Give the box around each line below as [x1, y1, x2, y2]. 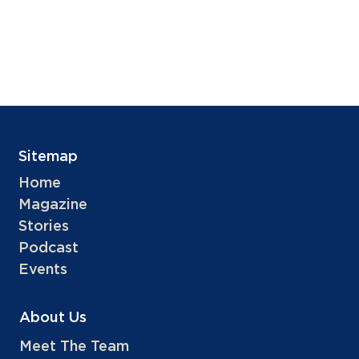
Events [18, 263, 68, 278]
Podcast [18, 241, 79, 256]
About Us [19, 311, 87, 326]
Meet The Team [19, 340, 129, 355]
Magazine [18, 198, 88, 213]
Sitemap [18, 150, 79, 165]
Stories [18, 220, 70, 235]
